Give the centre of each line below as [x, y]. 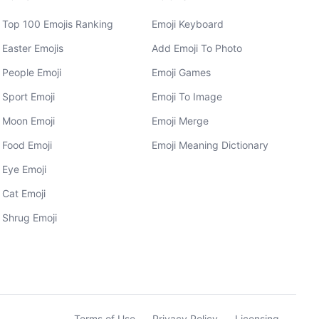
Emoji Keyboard [188, 24]
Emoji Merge [181, 121]
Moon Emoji [28, 121]
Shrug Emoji [29, 218]
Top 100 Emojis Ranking [57, 24]
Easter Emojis [32, 48]
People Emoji [31, 72]
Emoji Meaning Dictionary [210, 145]
